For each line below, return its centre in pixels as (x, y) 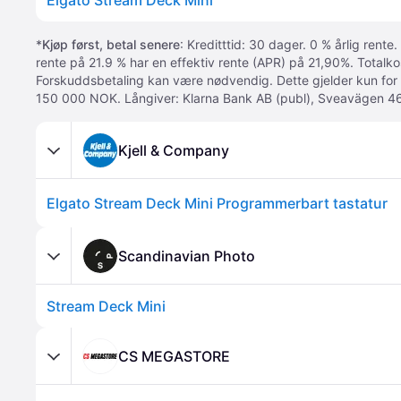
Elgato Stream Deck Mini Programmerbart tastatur (217, 203)
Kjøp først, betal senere (111, 44)
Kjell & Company (174, 150)
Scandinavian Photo (187, 256)
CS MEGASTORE (174, 356)
